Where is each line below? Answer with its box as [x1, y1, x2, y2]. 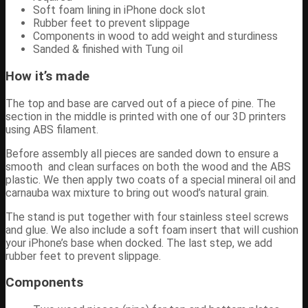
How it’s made [5, 69, 89, 85]
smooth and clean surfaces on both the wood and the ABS [5, 159, 291, 173]
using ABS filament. [5, 122, 98, 136]
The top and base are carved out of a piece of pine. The [5, 96, 276, 110]
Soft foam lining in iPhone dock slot [33, 3, 206, 17]
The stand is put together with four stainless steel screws [5, 210, 289, 223]
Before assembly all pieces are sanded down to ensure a [5, 146, 278, 160]
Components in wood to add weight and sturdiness [33, 30, 278, 43]
